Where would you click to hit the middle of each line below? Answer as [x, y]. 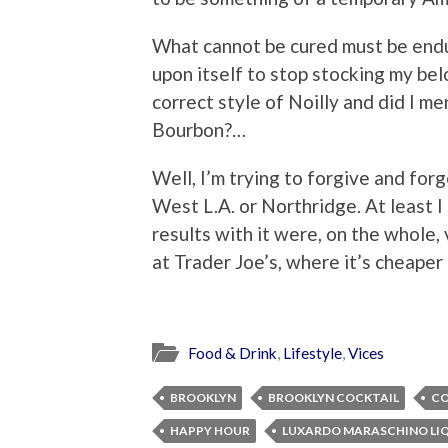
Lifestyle [312, 352]
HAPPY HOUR [210, 430]
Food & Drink [232, 352]
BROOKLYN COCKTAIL [333, 397]
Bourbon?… [199, 130]
